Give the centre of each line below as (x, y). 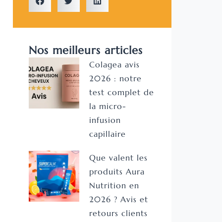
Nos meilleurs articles (85, 51)
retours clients (119, 213)
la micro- (108, 106)
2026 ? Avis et (119, 199)
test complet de (122, 92)
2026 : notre (116, 79)
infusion (105, 120)
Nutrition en (114, 186)
